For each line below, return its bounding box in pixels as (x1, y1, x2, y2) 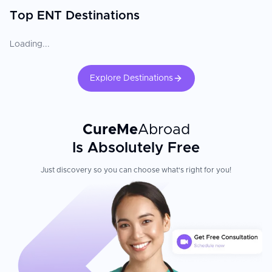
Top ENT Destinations (10, 10, 140, 22)
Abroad (137, 123, 190, 137)
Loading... (10, 40, 50, 49)
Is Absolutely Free (72, 141, 200, 155)
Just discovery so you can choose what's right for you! (41, 166, 231, 174)
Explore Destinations (89, 74, 173, 83)
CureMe (82, 123, 138, 137)
